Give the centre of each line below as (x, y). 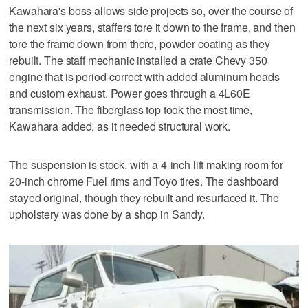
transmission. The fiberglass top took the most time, (131, 109)
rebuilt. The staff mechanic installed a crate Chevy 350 (138, 60)
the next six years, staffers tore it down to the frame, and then (152, 27)
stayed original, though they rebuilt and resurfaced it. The (144, 197)
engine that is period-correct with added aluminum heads (144, 76)
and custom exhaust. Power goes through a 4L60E (130, 93)
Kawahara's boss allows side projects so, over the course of (151, 10)
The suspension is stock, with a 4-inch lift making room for (146, 164)
